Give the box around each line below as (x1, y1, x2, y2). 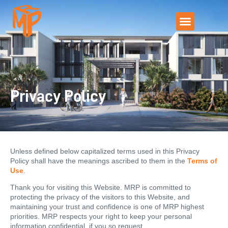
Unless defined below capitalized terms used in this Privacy (10, 147, 199, 155)
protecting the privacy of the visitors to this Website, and (10, 193, 190, 202)
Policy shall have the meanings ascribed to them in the (10, 157, 187, 165)
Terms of (187, 157, 217, 165)
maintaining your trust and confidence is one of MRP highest (10, 203, 204, 211)
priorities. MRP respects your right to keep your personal (10, 212, 192, 221)
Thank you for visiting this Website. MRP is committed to (10, 183, 191, 192)
